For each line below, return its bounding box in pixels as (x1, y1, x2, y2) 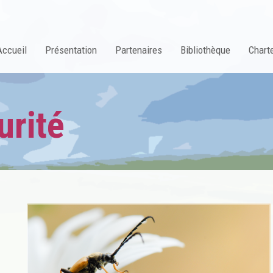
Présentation (45, 44, 97, 56)
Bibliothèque (180, 44, 230, 56)
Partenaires (115, 44, 162, 56)
